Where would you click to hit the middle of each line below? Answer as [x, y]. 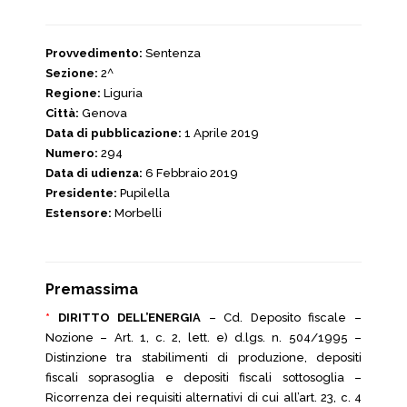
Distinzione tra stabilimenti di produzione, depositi [203, 357]
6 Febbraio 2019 [190, 173]
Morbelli [137, 213]
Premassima [92, 289]
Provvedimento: [94, 53]
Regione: [73, 93]
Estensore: [79, 213]
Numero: [72, 153]
